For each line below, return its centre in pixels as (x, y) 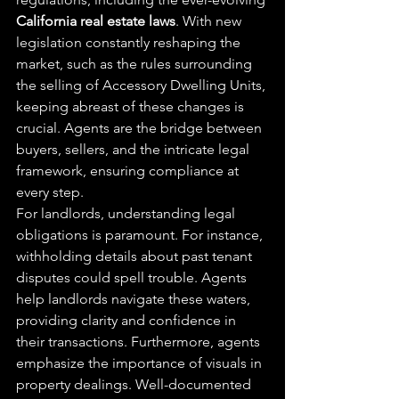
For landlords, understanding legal (127, 213)
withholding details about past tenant (136, 256)
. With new (210, 21)
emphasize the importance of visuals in (141, 363)
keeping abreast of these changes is (132, 106)
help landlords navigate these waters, (135, 299)
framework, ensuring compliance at (129, 171)
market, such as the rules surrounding (136, 64)
